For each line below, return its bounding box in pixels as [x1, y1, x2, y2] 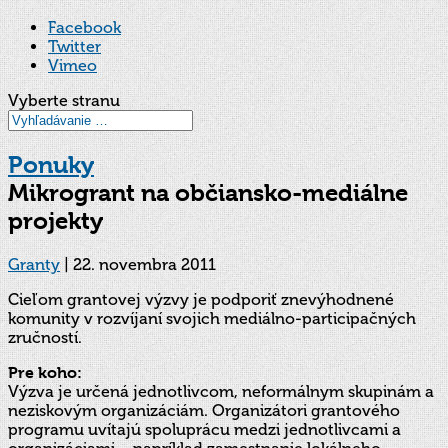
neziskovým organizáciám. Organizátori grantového [8, 400, 400, 420]
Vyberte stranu [8, 91, 120, 110]
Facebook [48, 18, 121, 37]
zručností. [8, 327, 82, 347]
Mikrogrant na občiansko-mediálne [8, 178, 408, 207]
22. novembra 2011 [73, 254, 216, 274]
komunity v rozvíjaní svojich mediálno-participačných [8, 308, 416, 328]
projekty [8, 206, 103, 235]
